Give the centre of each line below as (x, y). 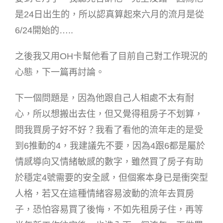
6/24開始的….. (44, 30)
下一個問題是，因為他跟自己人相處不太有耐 (105, 98)
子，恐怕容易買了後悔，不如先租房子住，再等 (109, 209)
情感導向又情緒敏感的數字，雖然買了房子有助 (109, 162)
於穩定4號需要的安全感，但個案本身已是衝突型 (111, 177)
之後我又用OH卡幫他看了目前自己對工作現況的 (111, 56)
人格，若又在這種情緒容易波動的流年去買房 (105, 193)
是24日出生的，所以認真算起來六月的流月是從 (110, 14)
